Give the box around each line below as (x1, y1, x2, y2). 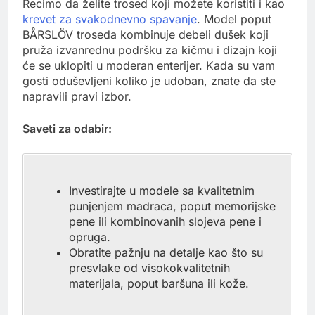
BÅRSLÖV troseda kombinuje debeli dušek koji (22, 27, 269, 42)
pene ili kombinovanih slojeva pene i (69, 214, 262, 229)
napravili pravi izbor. (22, 89, 131, 104)
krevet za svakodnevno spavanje (22, 12, 197, 27)
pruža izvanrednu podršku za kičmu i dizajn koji (22, 43, 277, 58)
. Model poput (197, 12, 271, 27)
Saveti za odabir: (22, 122, 112, 136)
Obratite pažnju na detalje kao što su (69, 245, 263, 260)
